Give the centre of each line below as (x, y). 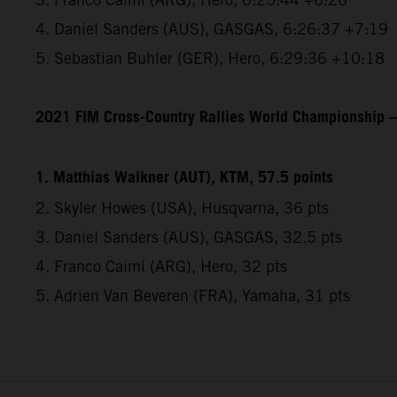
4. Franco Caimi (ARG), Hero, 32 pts (161, 267)
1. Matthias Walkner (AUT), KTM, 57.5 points (184, 179)
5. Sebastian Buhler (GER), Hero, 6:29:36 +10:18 (210, 58)
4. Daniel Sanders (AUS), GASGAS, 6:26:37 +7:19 (212, 29)
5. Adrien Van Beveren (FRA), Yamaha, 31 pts (193, 296)
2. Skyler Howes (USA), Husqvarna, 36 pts (182, 208)
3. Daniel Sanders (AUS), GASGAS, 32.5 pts (189, 237)
